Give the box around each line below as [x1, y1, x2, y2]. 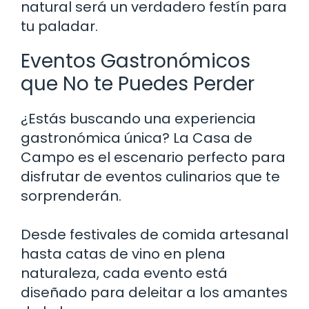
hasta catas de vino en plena [21, 243, 226, 263]
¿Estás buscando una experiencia [21, 108, 256, 128]
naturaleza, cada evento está [21, 263, 228, 283]
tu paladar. [21, 16, 98, 36]
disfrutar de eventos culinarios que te [21, 166, 280, 186]
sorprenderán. [21, 186, 121, 206]
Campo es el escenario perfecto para [21, 147, 286, 167]
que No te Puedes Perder [21, 70, 255, 97]
